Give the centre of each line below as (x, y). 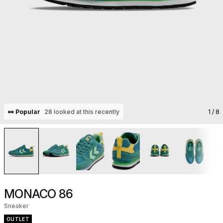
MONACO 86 (39, 194)
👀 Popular (24, 111)
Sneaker (16, 206)
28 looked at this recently (82, 111)
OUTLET (18, 219)
